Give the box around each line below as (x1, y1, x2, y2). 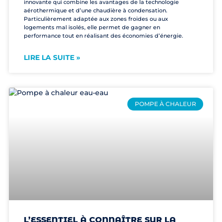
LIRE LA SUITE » (23, 53, 80, 62)
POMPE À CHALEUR (134, 100, 196, 108)
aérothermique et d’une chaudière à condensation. (23, 7, 167, 14)
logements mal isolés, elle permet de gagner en (23, 24, 160, 31)
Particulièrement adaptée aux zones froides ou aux (23, 15, 168, 23)
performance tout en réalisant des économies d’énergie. (23, 32, 183, 40)
